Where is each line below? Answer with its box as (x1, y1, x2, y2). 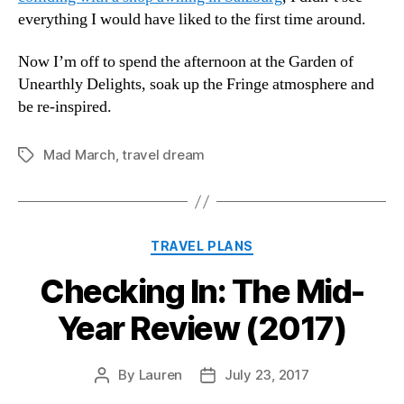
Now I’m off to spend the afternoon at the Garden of (18, 51, 353, 73)
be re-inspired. (18, 96, 112, 118)
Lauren (138, 365, 182, 383)
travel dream (122, 146, 206, 164)
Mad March (43, 146, 115, 164)
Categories (201, 233, 281, 252)
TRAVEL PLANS (151, 238, 253, 254)
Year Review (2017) (57, 308, 347, 348)
